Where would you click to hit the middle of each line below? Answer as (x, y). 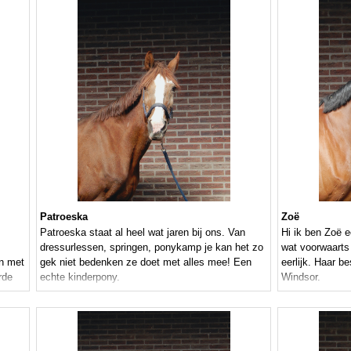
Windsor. (301, 277)
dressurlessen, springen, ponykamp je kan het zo (152, 248)
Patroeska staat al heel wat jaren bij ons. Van (143, 233)
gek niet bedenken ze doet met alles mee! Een (146, 262)
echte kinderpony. (80, 277)
